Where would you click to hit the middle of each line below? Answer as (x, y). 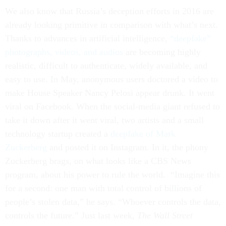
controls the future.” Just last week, (71, 215)
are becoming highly (162, 52)
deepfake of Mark (143, 134)
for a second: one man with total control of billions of (103, 188)
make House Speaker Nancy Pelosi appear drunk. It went (110, 93)
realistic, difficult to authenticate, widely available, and (106, 66)
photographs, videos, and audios (64, 52)
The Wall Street (165, 215)
